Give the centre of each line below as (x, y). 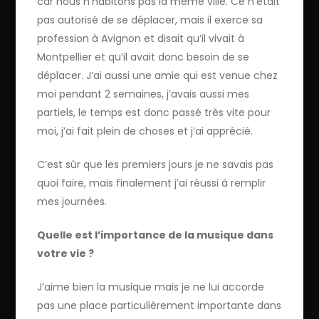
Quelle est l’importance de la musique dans (156, 235)
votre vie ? (66, 253)
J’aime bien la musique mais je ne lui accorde (151, 287)
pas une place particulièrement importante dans (159, 305)
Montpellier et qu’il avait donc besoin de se (143, 57)
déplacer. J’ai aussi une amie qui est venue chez (158, 75)
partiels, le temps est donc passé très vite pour (154, 112)
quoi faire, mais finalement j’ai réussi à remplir (152, 183)
